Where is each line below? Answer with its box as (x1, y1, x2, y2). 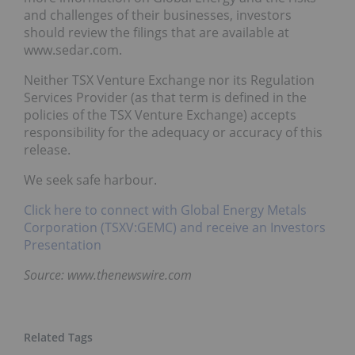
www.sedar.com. (24, 40, 122, 59)
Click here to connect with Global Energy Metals (24, 200, 307, 219)
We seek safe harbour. (24, 170, 157, 189)
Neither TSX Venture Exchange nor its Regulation (24, 71, 315, 89)
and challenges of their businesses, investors (24, 6, 292, 24)
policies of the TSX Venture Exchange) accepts (24, 105, 296, 124)
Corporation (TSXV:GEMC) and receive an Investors (24, 218, 326, 236)
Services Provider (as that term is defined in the (24, 88, 307, 106)
